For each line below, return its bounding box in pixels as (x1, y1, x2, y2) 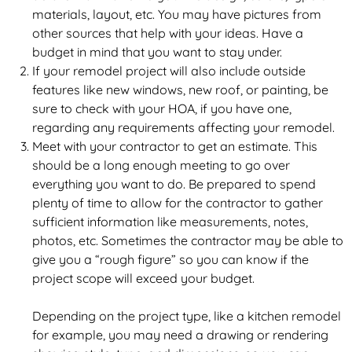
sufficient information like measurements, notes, (31, 214, 308, 229)
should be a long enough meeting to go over (31, 157, 290, 173)
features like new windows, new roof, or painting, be (31, 82, 328, 97)
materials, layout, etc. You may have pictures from (31, 6, 321, 22)
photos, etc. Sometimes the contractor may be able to (31, 233, 343, 248)
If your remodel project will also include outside (31, 63, 306, 79)
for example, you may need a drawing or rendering (31, 327, 328, 343)
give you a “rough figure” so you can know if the (31, 251, 309, 267)
